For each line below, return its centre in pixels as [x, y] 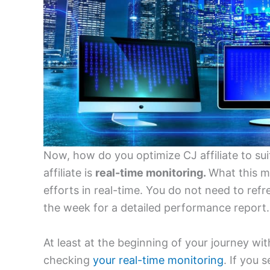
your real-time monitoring [158, 260]
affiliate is [69, 173]
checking [68, 260]
